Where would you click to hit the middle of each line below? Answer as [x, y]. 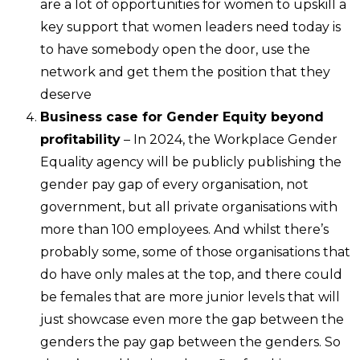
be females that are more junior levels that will [190, 297]
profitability [80, 139]
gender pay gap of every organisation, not [174, 184]
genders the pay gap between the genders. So [190, 342]
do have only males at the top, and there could [191, 274]
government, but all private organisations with [189, 207]
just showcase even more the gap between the [192, 319]
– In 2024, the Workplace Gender [229, 139]
